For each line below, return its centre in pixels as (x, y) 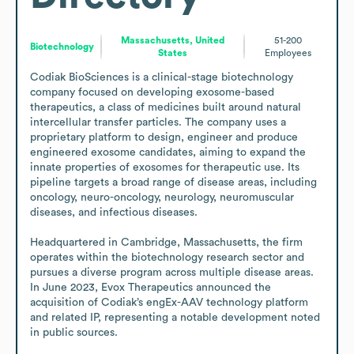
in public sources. (74, 332)
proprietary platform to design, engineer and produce (164, 137)
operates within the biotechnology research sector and (167, 257)
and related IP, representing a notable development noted (175, 317)
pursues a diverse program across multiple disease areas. (172, 272)
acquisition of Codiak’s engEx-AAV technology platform (169, 302)
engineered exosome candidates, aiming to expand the (168, 152)
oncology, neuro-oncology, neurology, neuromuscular (162, 197)
